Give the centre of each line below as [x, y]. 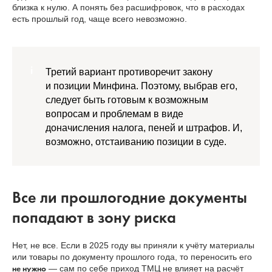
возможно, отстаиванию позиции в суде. [136, 142]
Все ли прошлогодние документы [130, 198]
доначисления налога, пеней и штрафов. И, [144, 128]
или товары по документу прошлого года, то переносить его [132, 257]
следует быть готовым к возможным [127, 100]
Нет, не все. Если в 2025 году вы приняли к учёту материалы [133, 246]
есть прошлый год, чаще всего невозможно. [100, 19]
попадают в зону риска [94, 218]
